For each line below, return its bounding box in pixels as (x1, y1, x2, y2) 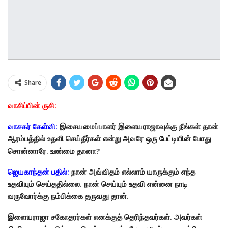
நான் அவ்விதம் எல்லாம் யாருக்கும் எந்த (69, 166, 195, 177)
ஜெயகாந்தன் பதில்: (8, 166, 69, 177)
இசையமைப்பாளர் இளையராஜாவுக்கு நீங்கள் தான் (58, 121, 218, 131)
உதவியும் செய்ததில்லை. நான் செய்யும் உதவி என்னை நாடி (8, 178, 187, 189)
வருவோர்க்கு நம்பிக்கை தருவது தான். (8, 190, 129, 201)
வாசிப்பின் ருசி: (8, 100, 56, 110)
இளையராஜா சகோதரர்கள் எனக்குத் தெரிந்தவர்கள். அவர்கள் (8, 211, 202, 222)
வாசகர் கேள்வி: (8, 121, 58, 131)
